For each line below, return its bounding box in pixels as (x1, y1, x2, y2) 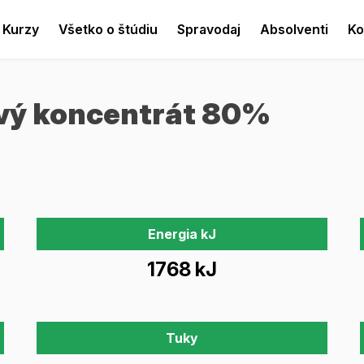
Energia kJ (147, 226, 216, 242)
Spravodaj (177, 21, 241, 37)
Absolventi (260, 21, 329, 37)
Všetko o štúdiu (58, 21, 158, 37)
